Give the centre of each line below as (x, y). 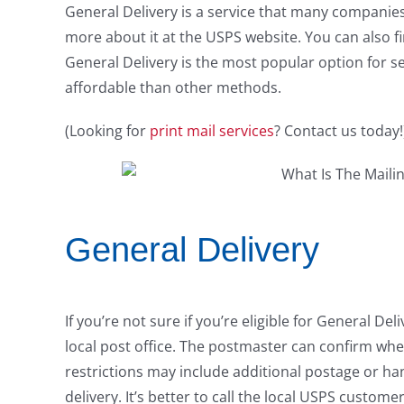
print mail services (212, 131)
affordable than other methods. (173, 88)
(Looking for (107, 131)
